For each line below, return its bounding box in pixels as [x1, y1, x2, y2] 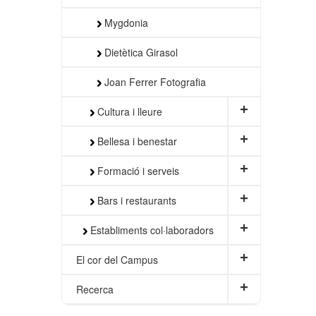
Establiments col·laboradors [87, 222, 214, 237]
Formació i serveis [95, 163, 179, 178]
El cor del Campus [76, 252, 158, 267]
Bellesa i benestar [95, 133, 177, 148]
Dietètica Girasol [102, 44, 178, 59]
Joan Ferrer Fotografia [102, 74, 206, 89]
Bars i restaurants [95, 193, 176, 207]
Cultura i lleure [95, 104, 162, 119]
